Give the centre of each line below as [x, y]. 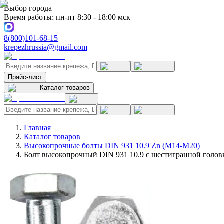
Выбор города [28, 8]
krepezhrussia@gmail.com [46, 47]
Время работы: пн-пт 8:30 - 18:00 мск [67, 17]
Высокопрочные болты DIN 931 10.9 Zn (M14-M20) [112, 146]
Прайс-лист [25, 77]
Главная [37, 128]
